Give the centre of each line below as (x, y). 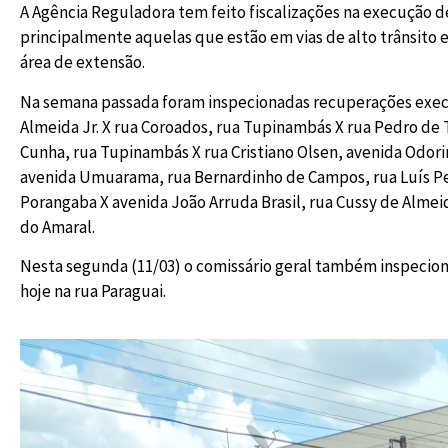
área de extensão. (82, 62)
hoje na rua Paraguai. (93, 291)
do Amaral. (57, 226)
